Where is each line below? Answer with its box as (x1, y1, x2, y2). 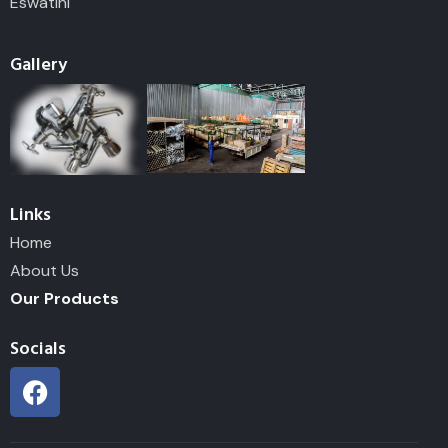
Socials (10, 335, 66, 361)
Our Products (10, 288, 119, 310)
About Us (10, 260, 79, 282)
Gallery (10, 52, 67, 78)
